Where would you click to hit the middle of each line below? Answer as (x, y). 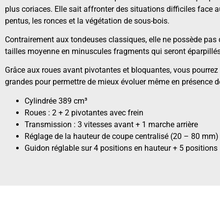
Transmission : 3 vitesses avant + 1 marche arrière (111, 124)
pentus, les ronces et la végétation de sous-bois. (87, 21)
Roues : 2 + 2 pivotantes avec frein (84, 112)
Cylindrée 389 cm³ (56, 101)
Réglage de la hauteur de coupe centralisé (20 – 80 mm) (122, 136)
